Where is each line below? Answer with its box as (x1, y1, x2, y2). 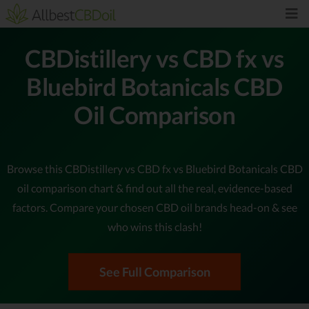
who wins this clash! (107, 219, 202, 233)
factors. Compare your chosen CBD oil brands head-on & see (12, 200, 297, 214)
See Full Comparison (99, 263, 210, 279)
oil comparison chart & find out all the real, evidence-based (17, 181, 292, 195)
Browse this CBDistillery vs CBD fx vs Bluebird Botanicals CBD (6, 161, 303, 175)
